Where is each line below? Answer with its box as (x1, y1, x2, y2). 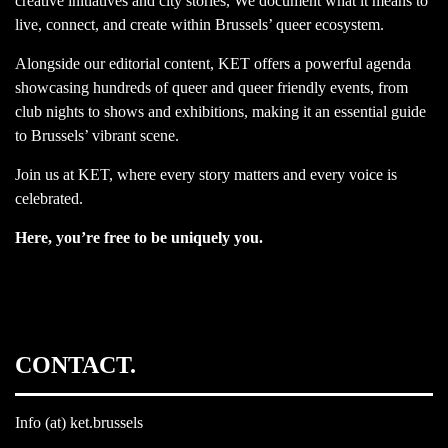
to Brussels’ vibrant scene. (15, 127, 179, 145)
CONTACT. (15, 352, 136, 379)
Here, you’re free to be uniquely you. (15, 229, 263, 247)
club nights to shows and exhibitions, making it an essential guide (15, 103, 426, 121)
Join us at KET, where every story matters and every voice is (15, 166, 397, 184)
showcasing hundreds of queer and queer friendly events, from (15, 79, 408, 97)
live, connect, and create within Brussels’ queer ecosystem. (15, 16, 384, 34)
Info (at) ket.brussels (15, 414, 143, 432)
